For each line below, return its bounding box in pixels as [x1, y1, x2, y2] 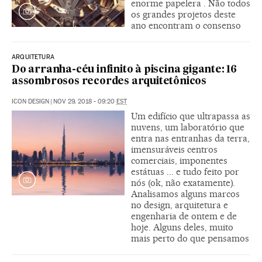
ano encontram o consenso [131, 20, 241, 32]
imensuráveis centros [131, 144, 218, 156]
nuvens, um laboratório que [131, 122, 244, 133]
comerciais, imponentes [131, 155, 227, 167]
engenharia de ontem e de [131, 211, 237, 222]
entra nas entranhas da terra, [131, 133, 250, 144]
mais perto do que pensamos [131, 233, 249, 244]
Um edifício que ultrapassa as [131, 111, 250, 122]
